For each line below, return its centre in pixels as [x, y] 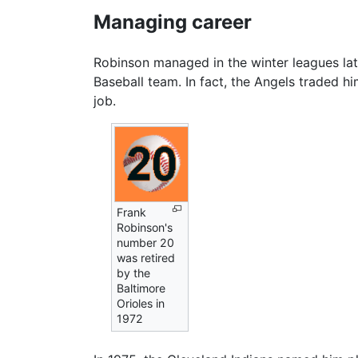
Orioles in [141, 303]
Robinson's [145, 227]
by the [134, 272]
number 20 [146, 242]
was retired [146, 257]
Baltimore [141, 288]
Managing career [173, 22]
